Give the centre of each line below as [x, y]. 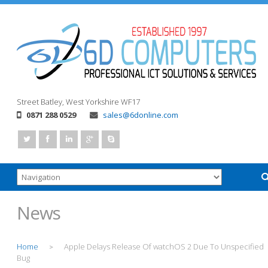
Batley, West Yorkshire [80, 102]
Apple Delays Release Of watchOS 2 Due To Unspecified [164, 246]
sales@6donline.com [141, 115]
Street [28, 102]
